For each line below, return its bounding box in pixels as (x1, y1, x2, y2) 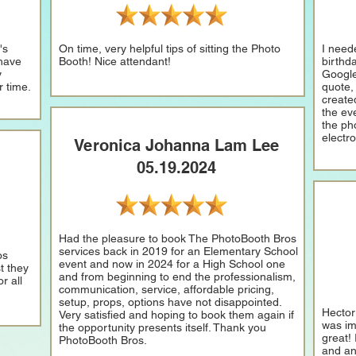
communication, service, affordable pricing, (58, 283, 274, 296)
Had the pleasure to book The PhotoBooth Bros (58, 232, 296, 245)
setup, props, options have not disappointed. (58, 296, 281, 308)
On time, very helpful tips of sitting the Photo (58, 42, 281, 55)
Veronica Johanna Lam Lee (74, 136, 279, 155)
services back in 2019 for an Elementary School (58, 245, 298, 257)
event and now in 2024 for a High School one (58, 257, 285, 270)
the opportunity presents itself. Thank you (58, 321, 266, 334)
